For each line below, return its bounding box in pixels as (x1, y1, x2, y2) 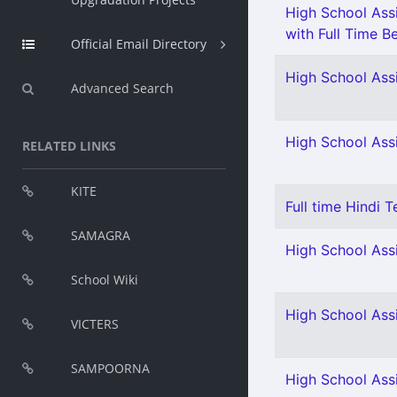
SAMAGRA (71, 227, 130, 244)
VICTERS (71, 315, 119, 332)
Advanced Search (71, 80, 174, 97)
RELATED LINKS (22, 137, 116, 154)
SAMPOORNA (71, 360, 150, 377)
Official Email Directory (71, 35, 206, 52)
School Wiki (71, 271, 138, 288)
